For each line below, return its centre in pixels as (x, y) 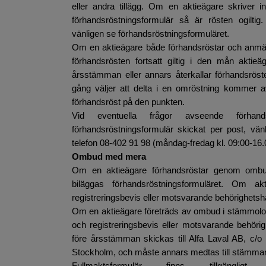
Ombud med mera (109, 156)
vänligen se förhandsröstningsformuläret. (151, 34)
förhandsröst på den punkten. (128, 102)
